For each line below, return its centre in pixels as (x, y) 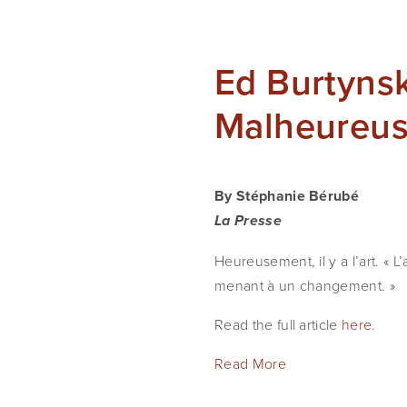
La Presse (248, 222)
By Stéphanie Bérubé (287, 196)
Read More (250, 363)
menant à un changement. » (305, 285)
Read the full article (278, 324)
